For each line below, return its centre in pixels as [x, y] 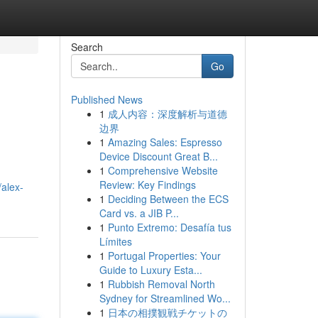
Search [87, 47]
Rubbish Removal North [161, 284]
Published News [106, 99]
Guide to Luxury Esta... [150, 270]
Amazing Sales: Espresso [165, 142]
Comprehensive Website [163, 170]
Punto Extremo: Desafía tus [169, 227]
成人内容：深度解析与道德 [167, 114]
